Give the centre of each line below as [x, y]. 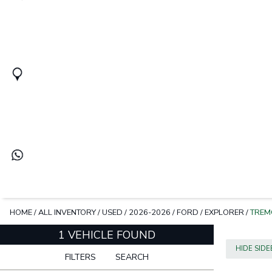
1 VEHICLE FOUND [107, 235]
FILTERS [80, 257]
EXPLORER [224, 213]
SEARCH [132, 257]
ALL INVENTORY [67, 213]
